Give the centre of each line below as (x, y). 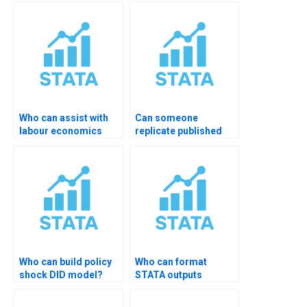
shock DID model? (61, 274)
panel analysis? (54, 144)
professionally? (171, 287)
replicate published (179, 131)
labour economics (61, 131)
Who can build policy (65, 261)
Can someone (167, 118)
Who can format (171, 261)
